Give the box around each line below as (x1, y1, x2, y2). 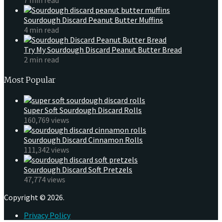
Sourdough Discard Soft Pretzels (24, 165, 132, 175)
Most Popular (4, 75, 55, 85)
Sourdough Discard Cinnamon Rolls (24, 135, 143, 145)
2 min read (24, 54, 59, 64)
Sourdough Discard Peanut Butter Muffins (24, 14, 163, 25)
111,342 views (24, 145, 69, 155)
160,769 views (24, 115, 69, 125)
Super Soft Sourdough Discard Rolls (24, 105, 142, 115)
